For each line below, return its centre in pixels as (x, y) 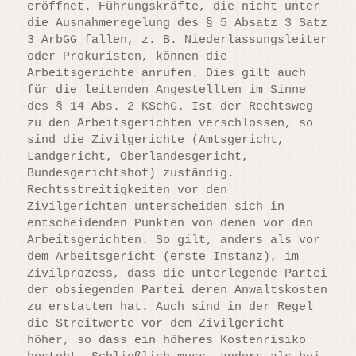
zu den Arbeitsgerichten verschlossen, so (170, 123)
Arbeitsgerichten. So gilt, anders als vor (174, 240)
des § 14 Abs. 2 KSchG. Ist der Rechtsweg (170, 106)
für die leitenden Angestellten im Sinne (167, 90)
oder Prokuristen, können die (128, 56)
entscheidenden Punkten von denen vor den (170, 223)
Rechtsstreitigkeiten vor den (128, 190)
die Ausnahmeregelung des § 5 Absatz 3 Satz (178, 23)
